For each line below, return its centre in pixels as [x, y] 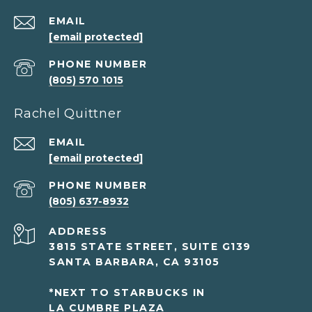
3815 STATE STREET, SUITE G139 [150, 247]
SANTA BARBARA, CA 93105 [134, 262]
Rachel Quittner [68, 114]
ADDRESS [78, 232]
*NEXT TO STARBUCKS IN [127, 293]
